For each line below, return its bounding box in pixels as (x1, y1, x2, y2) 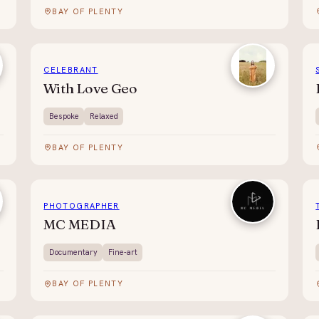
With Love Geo (43, 80, 137, 98)
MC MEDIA (43, 216, 116, 234)
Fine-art (108, 247, 137, 258)
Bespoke (48, 110, 79, 121)
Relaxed (89, 110, 118, 121)
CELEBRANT (43, 65, 98, 75)
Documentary (48, 247, 98, 258)
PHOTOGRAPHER (43, 201, 120, 211)
